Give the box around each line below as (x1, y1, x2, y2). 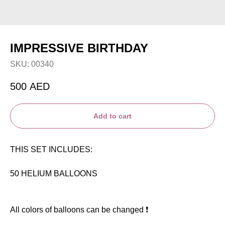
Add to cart (93, 112, 132, 121)
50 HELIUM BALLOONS (10, 169, 97, 178)
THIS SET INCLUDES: (10, 145, 92, 154)
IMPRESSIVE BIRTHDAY (10, 41, 148, 55)
